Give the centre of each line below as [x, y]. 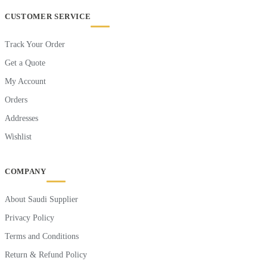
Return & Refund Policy [46, 255]
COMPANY [26, 172]
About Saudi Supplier [41, 200]
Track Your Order [35, 45]
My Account [25, 82]
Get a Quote [25, 63]
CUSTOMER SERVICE [48, 17]
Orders [16, 100]
